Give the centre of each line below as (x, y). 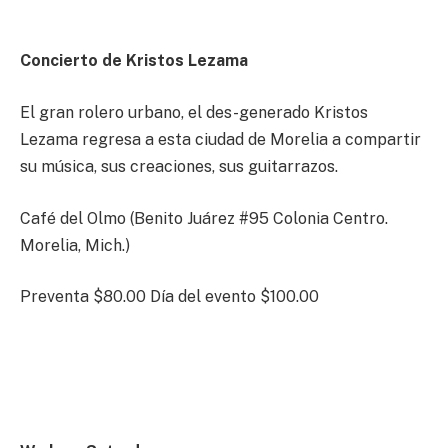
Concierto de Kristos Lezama (134, 61)
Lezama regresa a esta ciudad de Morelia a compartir (220, 140)
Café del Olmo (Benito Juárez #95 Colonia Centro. (204, 218)
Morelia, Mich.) (75, 245)
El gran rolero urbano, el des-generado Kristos (194, 113)
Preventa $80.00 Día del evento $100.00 (169, 297)
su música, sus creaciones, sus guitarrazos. (179, 167)
